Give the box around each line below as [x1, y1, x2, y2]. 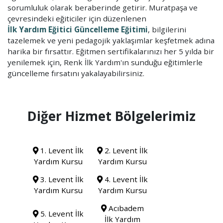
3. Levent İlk [38, 174, 84, 185]
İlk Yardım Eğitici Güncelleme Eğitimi [7, 24, 148, 34]
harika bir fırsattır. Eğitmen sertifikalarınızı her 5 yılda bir [7, 46, 214, 56]
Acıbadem [107, 203, 144, 214]
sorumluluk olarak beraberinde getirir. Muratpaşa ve [7, 2, 198, 12]
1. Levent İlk [38, 145, 84, 155]
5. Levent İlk [38, 209, 84, 219]
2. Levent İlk [103, 145, 148, 155]
